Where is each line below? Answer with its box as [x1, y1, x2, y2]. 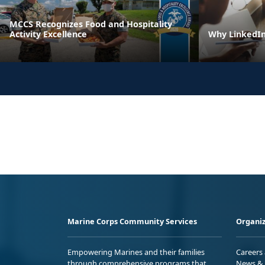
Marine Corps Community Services [67, 216, 197, 227]
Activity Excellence [9, 28, 87, 40]
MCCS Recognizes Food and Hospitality [9, 18, 172, 30]
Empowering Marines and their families [67, 247, 205, 258]
